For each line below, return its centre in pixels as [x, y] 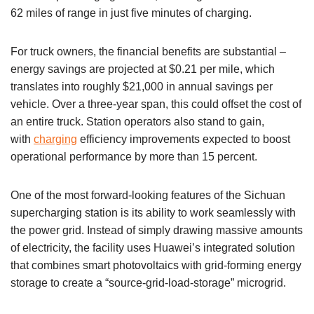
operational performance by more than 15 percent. [134, 156]
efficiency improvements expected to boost [184, 139]
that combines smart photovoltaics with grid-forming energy [156, 265]
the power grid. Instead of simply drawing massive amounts [157, 230]
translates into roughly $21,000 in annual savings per [142, 86]
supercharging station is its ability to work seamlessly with [153, 212]
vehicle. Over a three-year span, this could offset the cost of [156, 104]
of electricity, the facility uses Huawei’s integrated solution [153, 247]
